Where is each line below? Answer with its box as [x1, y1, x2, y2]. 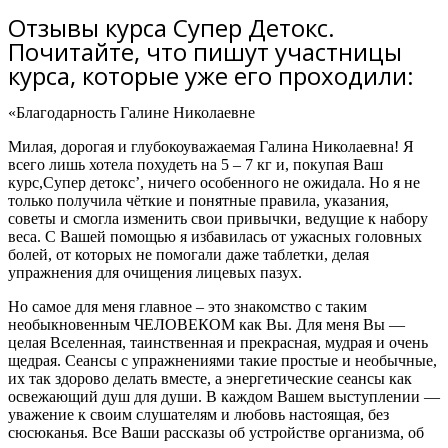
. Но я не [361, 174, 420, 191]
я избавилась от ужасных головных [180, 228, 422, 245]
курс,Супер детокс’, [8, 174, 148, 191]
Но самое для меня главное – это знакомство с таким [8, 298, 367, 315]
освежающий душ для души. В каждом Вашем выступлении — [8, 388, 440, 405]
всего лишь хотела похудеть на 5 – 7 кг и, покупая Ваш [8, 156, 383, 173]
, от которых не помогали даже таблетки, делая [48, 246, 369, 263]
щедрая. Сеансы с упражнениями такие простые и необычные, [8, 352, 437, 369]
